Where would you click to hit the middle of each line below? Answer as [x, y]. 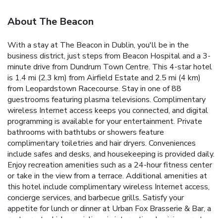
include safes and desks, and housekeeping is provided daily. [111, 154]
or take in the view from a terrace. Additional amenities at [107, 176]
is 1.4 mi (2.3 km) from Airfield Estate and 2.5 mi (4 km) [104, 78]
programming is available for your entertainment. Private [105, 121]
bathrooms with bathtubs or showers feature [86, 132]
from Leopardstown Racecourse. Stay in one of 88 [94, 88]
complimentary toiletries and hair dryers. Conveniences [102, 143]
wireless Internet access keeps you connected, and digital [108, 110]
